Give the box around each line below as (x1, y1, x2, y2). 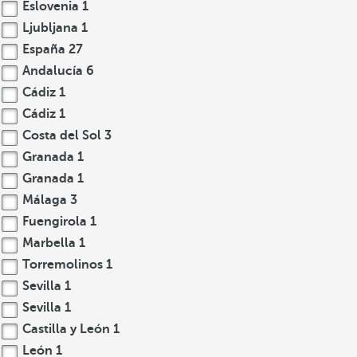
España (19, 42, 69, 57)
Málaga (19, 193, 70, 207)
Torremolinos (19, 257, 106, 272)
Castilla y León (19, 322, 113, 336)
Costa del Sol (19, 128, 104, 143)
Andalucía (19, 64, 86, 78)
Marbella (19, 236, 79, 250)
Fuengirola (19, 214, 90, 229)
